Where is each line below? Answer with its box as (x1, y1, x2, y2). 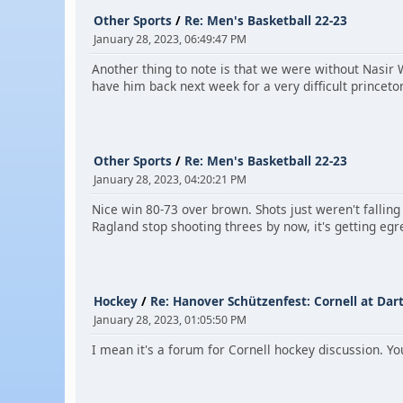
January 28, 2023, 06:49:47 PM (94, 31, 246, 47)
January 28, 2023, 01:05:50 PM (94, 311, 246, 327)
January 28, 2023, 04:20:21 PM (94, 171, 246, 187)
